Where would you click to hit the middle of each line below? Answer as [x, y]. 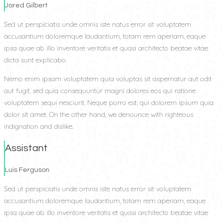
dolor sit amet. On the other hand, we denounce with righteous [99, 115]
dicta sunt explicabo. [35, 60]
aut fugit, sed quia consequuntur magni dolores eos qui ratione [100, 91]
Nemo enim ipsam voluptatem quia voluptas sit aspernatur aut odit [108, 79]
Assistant [26, 148]
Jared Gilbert [26, 6]
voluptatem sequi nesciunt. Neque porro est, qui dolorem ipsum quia [109, 103]
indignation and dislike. [39, 127]
